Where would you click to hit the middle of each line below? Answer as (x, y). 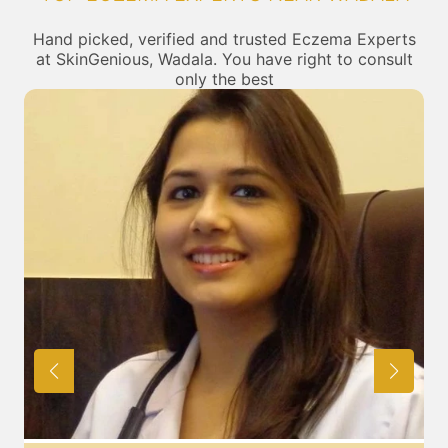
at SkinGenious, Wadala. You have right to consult (224, 59)
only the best (224, 79)
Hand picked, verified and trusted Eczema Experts (224, 39)
